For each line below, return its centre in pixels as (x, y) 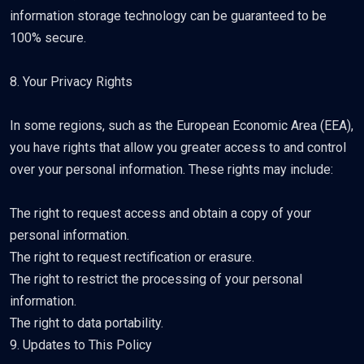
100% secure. (48, 38)
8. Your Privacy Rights (71, 82)
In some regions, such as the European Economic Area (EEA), (182, 126)
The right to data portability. (87, 323)
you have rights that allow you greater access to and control (178, 147)
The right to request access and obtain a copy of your (160, 213)
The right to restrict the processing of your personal (156, 279)
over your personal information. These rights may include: (171, 169)
